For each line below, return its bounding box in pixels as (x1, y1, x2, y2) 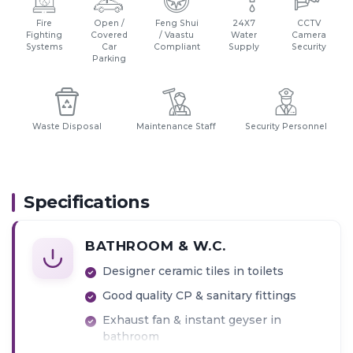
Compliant (153, 41, 200, 52)
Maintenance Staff (136, 121, 217, 132)
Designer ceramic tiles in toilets (102, 264, 284, 279)
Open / (93, 17, 124, 28)
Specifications (24, 191, 149, 213)
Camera (291, 29, 326, 40)
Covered (90, 29, 128, 40)
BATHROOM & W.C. (85, 238, 226, 255)
